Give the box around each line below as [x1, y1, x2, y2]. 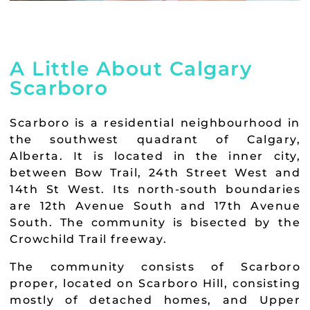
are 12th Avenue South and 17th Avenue [10, 199, 300, 212]
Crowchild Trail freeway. [10, 232, 167, 246]
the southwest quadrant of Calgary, [10, 132, 300, 146]
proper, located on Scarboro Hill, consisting [10, 276, 300, 290]
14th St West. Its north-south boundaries [10, 182, 300, 196]
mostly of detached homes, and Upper [10, 293, 300, 307]
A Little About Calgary [10, 56, 252, 80]
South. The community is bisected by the [10, 215, 300, 229]
